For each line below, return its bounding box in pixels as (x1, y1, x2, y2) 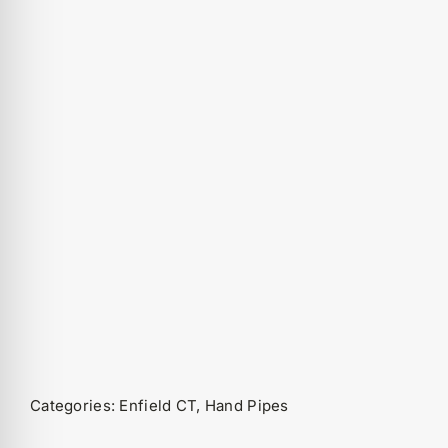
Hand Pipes (204, 395, 289, 415)
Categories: (29, 395, 120, 415)
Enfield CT (119, 395, 197, 415)
